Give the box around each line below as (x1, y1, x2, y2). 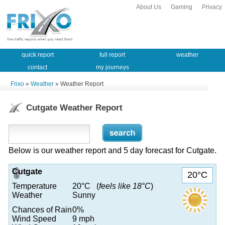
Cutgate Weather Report (26, 102, 123, 113)
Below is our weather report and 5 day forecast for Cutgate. (9, 146, 216, 155)
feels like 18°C (99, 181, 151, 190)
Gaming (171, 4, 192, 11)
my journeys (95, 63, 129, 71)
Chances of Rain (12, 205, 72, 214)
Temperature (12, 181, 57, 190)
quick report (21, 51, 54, 58)
